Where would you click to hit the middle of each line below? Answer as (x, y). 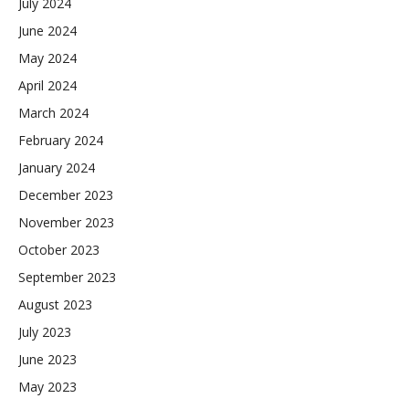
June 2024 (47, 31)
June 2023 (47, 360)
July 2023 (45, 332)
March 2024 (53, 113)
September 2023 (67, 278)
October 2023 (59, 250)
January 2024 (57, 168)
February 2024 (61, 141)
